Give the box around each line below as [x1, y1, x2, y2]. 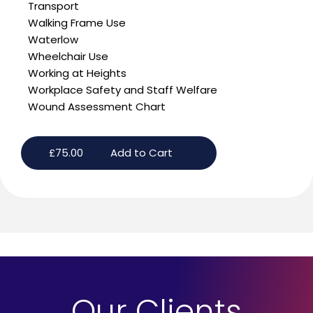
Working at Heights [28, 66, 126, 81]
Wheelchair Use [28, 49, 108, 64]
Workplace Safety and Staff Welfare [28, 82, 217, 98]
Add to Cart [110, 145, 173, 161]
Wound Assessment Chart [28, 99, 166, 115]
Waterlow [28, 32, 78, 48]
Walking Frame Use [28, 15, 126, 31]
